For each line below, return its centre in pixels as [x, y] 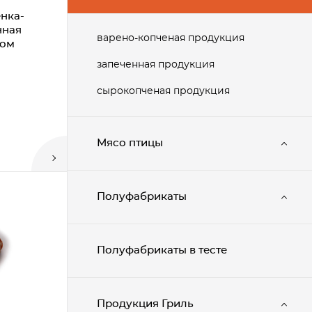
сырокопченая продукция [163, 91]
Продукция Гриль [145, 304]
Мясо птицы [130, 143]
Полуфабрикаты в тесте [162, 250]
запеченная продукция [156, 65]
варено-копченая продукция [171, 38]
